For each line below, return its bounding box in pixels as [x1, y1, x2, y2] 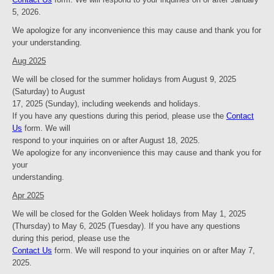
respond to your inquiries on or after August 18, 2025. [12, 136, 200, 146]
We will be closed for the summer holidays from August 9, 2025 [12, 75, 236, 84]
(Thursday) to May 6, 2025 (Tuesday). [12, 221, 149, 231]
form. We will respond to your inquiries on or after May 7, [52, 246, 255, 256]
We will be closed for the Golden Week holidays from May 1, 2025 [12, 209, 246, 219]
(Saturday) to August [12, 87, 85, 97]
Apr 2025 [12, 191, 44, 201]
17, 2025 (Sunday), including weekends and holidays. [12, 99, 201, 109]
